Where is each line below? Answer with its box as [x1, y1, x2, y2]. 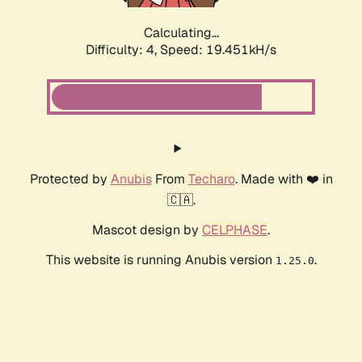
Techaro [187, 170, 235, 188]
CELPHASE [202, 221, 267, 239]
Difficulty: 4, [86, 41, 160, 59]
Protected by [29, 170, 111, 188]
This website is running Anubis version [45, 251, 276, 269]
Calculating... [143, 24, 219, 42]
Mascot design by [92, 221, 202, 239]
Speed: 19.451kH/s [160, 41, 276, 59]
